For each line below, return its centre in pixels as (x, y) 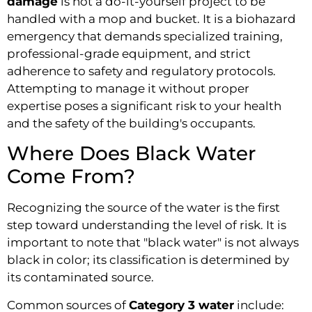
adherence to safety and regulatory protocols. (141, 71)
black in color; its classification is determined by (148, 260)
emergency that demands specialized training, (145, 36)
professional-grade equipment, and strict (129, 53)
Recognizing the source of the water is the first (143, 208)
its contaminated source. (80, 278)
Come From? (71, 177)
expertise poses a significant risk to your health (144, 106)
